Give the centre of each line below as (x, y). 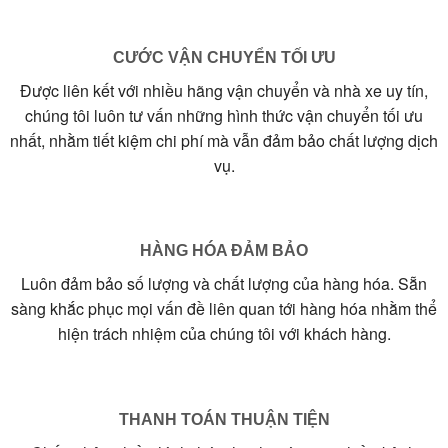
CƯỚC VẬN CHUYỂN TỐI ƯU (224, 57)
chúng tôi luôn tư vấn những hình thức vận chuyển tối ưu (224, 115)
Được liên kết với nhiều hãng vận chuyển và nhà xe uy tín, (224, 90)
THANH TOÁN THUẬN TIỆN (224, 420)
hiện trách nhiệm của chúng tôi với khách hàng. (224, 334)
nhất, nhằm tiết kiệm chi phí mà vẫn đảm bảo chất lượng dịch (224, 140)
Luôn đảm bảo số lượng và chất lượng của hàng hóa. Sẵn (224, 284)
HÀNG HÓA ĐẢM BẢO (224, 251)
